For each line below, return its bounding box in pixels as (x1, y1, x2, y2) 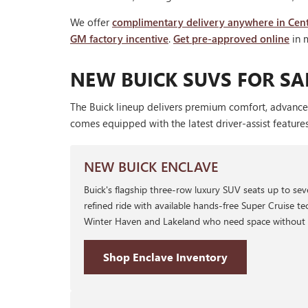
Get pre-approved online (173, 32, 289, 46)
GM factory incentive (70, 32, 168, 46)
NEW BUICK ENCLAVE (84, 157, 218, 176)
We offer (70, 15, 112, 30)
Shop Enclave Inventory (103, 250, 228, 265)
